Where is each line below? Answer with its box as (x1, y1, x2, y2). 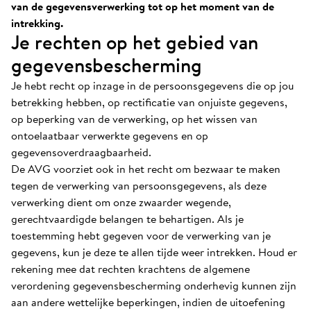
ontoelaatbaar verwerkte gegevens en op (11, 127, 208, 144)
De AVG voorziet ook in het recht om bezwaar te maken (11, 160, 280, 177)
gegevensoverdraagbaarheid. (11, 144, 151, 160)
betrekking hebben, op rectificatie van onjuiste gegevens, (11, 94, 287, 110)
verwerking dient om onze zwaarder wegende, (11, 194, 231, 210)
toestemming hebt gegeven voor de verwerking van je (11, 227, 271, 244)
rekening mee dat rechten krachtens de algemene (11, 260, 250, 277)
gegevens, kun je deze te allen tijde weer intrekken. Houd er (11, 244, 297, 260)
